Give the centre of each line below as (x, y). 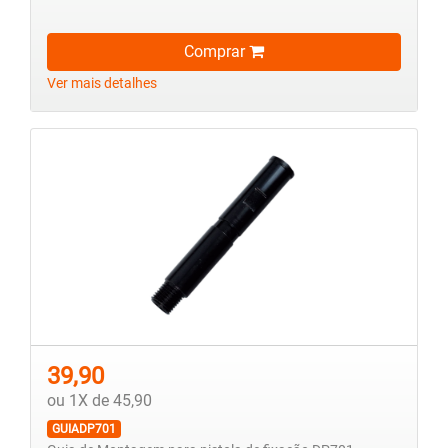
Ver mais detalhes (102, 84)
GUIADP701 (83, 429)
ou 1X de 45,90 (99, 401)
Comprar (216, 52)
